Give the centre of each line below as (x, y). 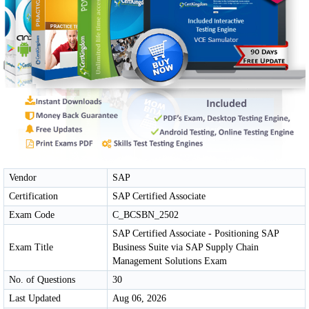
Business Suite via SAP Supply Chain (186, 247)
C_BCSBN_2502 (146, 215)
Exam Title (31, 247)
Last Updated (35, 298)
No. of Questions (42, 279)
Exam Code (32, 215)
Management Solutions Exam (170, 261)
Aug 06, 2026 (139, 298)
